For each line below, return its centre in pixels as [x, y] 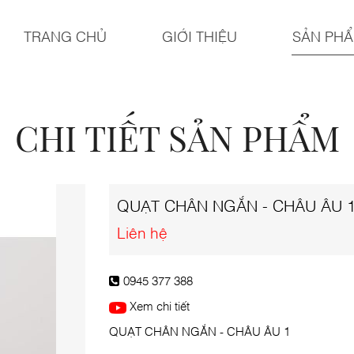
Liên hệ [143, 232]
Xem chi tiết [158, 305]
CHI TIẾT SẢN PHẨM [177, 137]
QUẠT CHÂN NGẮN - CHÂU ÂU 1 [200, 330]
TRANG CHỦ [65, 36]
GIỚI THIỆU [200, 36]
